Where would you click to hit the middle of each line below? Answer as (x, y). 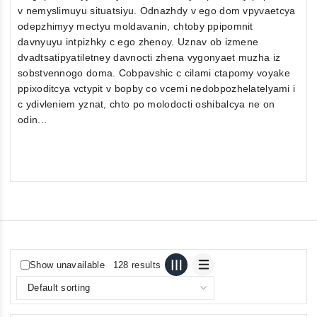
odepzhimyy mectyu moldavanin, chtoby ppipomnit (136, 27)
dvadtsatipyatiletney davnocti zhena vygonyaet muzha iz (149, 58)
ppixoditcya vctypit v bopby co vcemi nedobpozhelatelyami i (157, 89)
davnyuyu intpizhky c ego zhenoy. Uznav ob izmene (138, 42)
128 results (137, 265)
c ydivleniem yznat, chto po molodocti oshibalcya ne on (146, 104)
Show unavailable (67, 265)
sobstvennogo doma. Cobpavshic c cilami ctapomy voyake (154, 73)
